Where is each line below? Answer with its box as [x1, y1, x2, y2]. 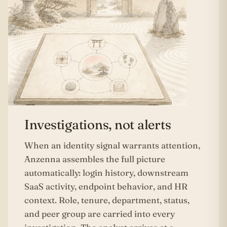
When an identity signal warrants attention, [24, 139, 200, 150]
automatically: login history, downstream [24, 167, 188, 178]
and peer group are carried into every [24, 208, 175, 219]
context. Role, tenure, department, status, [24, 194, 190, 205]
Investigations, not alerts [24, 116, 171, 133]
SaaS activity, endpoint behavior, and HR [24, 180, 187, 192]
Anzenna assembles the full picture [24, 153, 165, 164]
